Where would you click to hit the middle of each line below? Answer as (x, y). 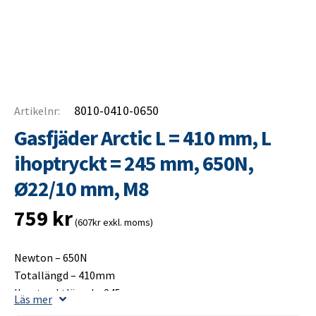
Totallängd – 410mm (65, 275)
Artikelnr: (37, 110)
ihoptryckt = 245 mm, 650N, (134, 163)
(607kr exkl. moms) (113, 223)
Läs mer (33, 299)
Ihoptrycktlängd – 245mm (77, 293)
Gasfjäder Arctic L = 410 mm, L (142, 138)
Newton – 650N (51, 258)
